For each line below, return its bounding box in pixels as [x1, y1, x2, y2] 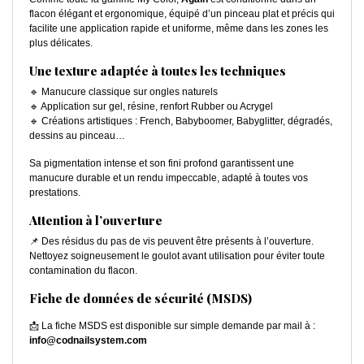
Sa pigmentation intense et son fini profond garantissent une [29, 157, 294, 169]
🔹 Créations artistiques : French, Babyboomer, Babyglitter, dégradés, [29, 115, 332, 127]
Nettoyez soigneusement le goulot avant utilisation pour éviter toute [29, 249, 325, 262]
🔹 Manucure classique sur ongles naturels [29, 85, 218, 97]
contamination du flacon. [29, 264, 137, 276]
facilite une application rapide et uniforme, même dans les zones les [29, 22, 328, 34]
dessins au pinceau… [29, 129, 125, 141]
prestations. [29, 186, 80, 198]
